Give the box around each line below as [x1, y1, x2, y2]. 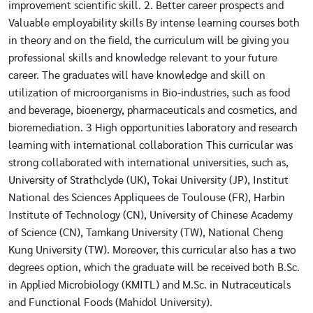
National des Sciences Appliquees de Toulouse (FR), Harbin [8, 192, 285, 203]
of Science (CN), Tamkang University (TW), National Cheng [8, 227, 283, 238]
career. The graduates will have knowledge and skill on [8, 70, 265, 81]
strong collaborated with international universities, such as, [8, 157, 289, 168]
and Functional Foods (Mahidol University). [8, 297, 212, 308]
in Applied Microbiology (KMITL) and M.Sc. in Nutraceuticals [8, 279, 291, 291]
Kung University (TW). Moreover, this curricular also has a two [8, 245, 296, 256]
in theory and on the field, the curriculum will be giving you [8, 35, 289, 46]
